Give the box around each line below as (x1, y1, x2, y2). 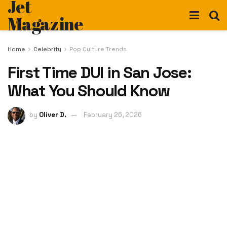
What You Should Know (8, 80, 170, 101)
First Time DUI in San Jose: (8, 62, 192, 83)
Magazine (8, 12, 83, 35)
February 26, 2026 (84, 110, 142, 120)
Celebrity (33, 45, 61, 53)
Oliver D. (39, 110, 66, 120)
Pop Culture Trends (69, 45, 127, 53)
